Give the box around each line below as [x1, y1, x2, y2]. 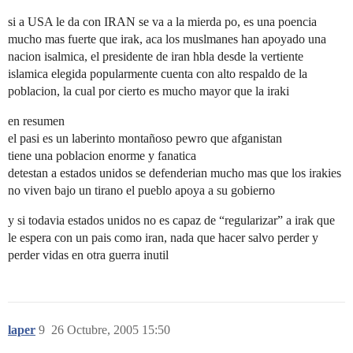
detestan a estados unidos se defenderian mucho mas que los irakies [8, 165, 341, 180]
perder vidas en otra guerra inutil [8, 247, 169, 262]
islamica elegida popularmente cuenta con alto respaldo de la [8, 66, 307, 80]
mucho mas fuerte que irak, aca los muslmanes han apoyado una [8, 32, 326, 46]
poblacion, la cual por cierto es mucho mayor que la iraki [8, 84, 289, 98]
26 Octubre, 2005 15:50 [51, 322, 170, 336]
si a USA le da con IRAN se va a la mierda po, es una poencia [8, 14, 317, 28]
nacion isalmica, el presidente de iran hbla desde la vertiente [8, 49, 303, 63]
